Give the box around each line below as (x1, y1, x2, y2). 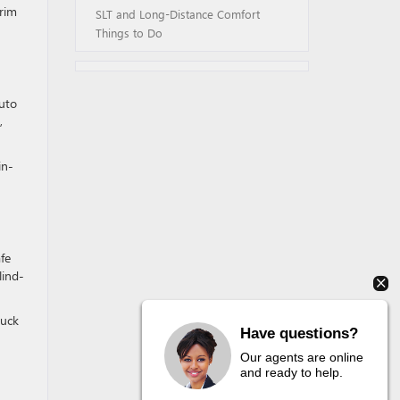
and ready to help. (240, 364, 343, 379)
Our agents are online (240, 349, 363, 364)
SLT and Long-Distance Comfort (95, 6, 260, 21)
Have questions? (240, 324, 358, 342)
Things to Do (95, 25, 162, 40)
